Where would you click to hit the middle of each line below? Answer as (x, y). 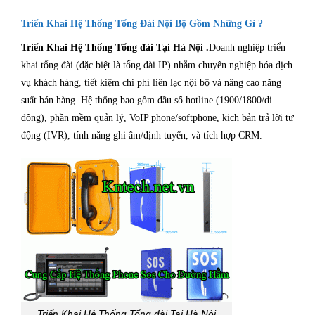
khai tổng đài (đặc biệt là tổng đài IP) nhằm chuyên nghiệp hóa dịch (157, 65)
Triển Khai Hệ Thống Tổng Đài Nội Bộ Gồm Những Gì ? (142, 24)
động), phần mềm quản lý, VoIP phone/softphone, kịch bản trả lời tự (157, 118)
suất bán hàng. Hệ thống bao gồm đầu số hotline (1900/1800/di (147, 101)
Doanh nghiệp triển (247, 48)
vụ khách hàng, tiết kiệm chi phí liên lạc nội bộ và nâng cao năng (151, 83)
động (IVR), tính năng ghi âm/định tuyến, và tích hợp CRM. (143, 136)
